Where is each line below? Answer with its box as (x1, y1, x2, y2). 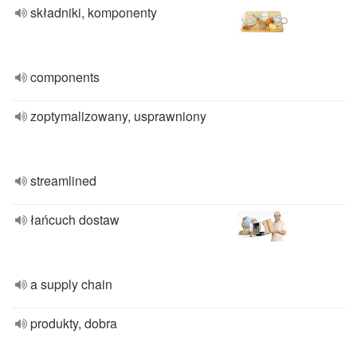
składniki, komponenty (30, 3, 157, 22)
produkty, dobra (30, 314, 117, 332)
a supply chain (30, 275, 112, 293)
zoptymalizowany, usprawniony (30, 107, 206, 125)
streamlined (30, 171, 96, 190)
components (30, 68, 100, 86)
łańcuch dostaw (30, 210, 120, 229)
